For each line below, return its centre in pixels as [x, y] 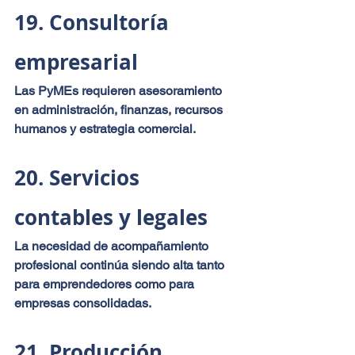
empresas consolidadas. [83, 303]
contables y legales [111, 217]
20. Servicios [80, 177]
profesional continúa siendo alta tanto [121, 265]
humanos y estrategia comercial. [105, 128]
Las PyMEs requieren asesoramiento [120, 90]
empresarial [76, 61]
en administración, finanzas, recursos [120, 109]
